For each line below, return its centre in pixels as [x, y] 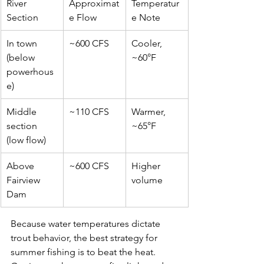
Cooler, [148, 43]
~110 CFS [89, 111]
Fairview [24, 180]
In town [23, 43]
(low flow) [26, 140]
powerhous [30, 71]
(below [22, 57]
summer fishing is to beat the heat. [84, 252]
